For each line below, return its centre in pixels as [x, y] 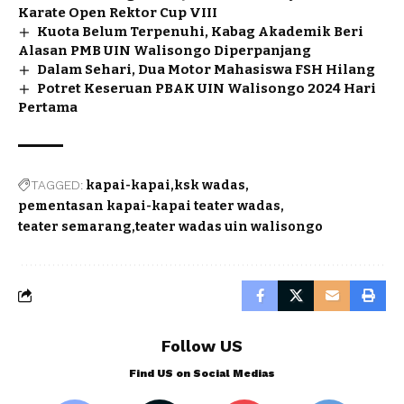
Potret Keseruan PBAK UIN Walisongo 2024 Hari [207, 88]
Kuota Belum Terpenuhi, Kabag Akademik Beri [201, 31]
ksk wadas [210, 185]
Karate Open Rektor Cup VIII [118, 12]
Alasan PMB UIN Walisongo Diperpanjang [165, 50]
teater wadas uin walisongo [229, 226]
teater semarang [75, 226]
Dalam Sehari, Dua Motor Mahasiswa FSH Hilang [207, 69]
